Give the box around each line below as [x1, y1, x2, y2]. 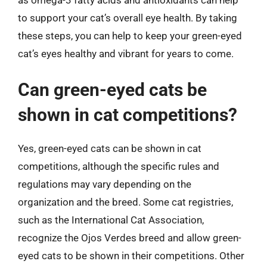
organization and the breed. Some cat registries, [18, 196, 233, 208]
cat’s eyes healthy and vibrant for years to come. [18, 47, 234, 60]
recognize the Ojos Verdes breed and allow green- [18, 232, 241, 244]
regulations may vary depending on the [18, 178, 191, 190]
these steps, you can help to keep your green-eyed [18, 29, 242, 42]
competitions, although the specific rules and [18, 160, 219, 172]
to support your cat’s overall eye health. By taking [18, 11, 237, 24]
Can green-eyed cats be [18, 79, 207, 100]
